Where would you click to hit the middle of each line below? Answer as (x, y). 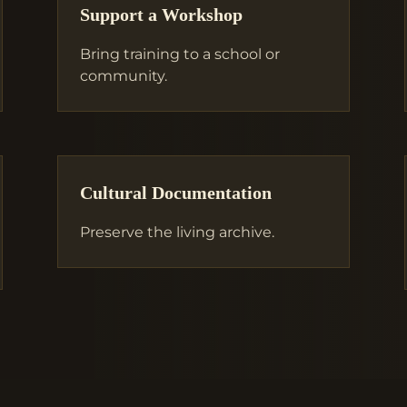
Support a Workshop (161, 15)
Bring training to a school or (179, 54)
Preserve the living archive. (177, 233)
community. (123, 75)
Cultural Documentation (175, 194)
